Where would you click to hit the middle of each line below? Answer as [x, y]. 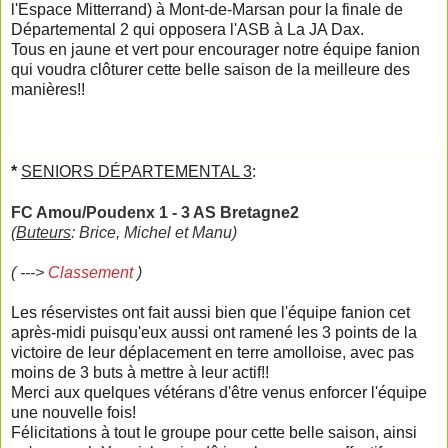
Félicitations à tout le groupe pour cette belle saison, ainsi [214, 432]
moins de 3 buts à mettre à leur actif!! [140, 372]
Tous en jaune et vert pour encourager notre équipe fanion [215, 49]
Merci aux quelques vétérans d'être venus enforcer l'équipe [219, 392]
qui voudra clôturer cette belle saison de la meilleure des [210, 69]
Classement [90, 272]
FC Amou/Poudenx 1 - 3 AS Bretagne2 [155, 212]
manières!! [48, 89]
